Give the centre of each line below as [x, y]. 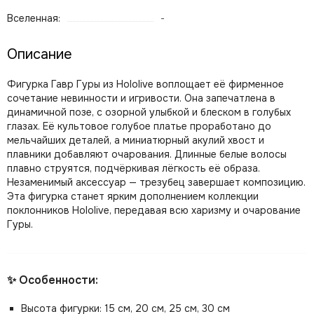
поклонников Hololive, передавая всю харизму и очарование [154, 210]
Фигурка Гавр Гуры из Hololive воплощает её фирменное [145, 84]
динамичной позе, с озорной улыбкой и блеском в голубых [149, 112]
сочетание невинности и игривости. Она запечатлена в [141, 98]
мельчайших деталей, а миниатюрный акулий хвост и [136, 140]
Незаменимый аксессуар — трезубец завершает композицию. [156, 182]
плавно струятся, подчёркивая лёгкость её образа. [134, 168]
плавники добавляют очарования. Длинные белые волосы [147, 154]
